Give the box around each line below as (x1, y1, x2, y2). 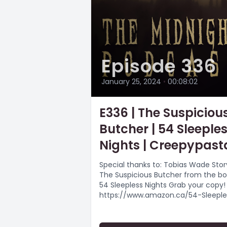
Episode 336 (101, 53, 216, 80)
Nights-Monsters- (99, 200, 162, 211)
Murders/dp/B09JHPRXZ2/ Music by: (99, 210, 192, 221)
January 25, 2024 (101, 77, 161, 87)
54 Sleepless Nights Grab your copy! (99, 180, 225, 191)
